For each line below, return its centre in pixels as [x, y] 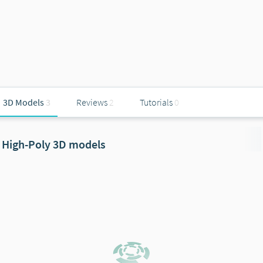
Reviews [92, 102]
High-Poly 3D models [54, 144]
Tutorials [156, 102]
